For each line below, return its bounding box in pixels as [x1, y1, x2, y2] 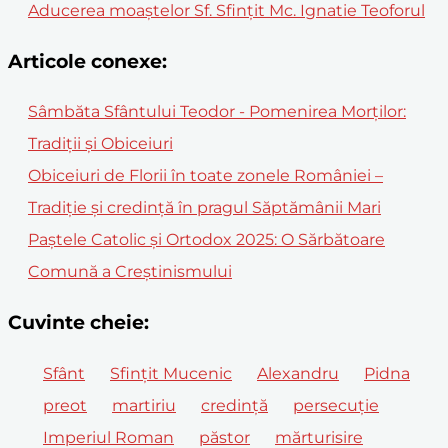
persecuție [293, 395, 379, 415]
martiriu [112, 395, 176, 415]
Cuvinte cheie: [8, 311, 149, 335]
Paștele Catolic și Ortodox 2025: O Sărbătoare [28, 230, 385, 250]
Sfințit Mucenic [110, 363, 232, 383]
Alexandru [257, 363, 339, 383]
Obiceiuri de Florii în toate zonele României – [28, 166, 383, 186]
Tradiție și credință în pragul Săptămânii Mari [28, 198, 381, 218]
